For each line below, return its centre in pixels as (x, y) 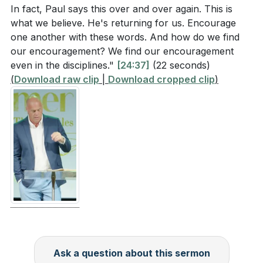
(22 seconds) (181, 65)
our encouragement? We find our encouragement (122, 51)
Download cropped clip (161, 79)
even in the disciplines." (64, 65)
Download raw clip (57, 79)
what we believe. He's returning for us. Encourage (123, 23)
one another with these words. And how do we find (125, 37)
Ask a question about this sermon (131, 253)
